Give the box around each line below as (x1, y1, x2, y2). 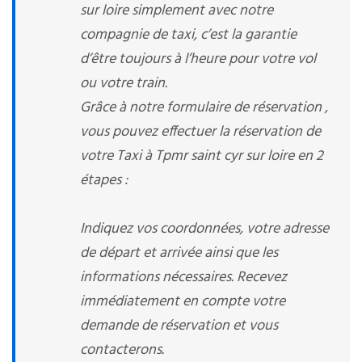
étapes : (80, 169, 128, 192)
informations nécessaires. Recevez (80, 266, 287, 289)
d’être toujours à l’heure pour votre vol (80, 48, 316, 71)
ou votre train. (80, 72, 167, 95)
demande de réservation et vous (80, 314, 278, 338)
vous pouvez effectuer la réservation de (80, 120, 321, 144)
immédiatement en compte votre (80, 290, 285, 314)
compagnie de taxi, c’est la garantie (80, 23, 297, 47)
